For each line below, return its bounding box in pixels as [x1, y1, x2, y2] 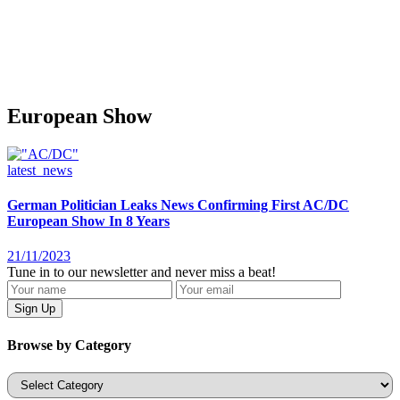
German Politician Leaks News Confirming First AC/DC [7, 197, 349, 213]
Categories [6, 371, 66, 387]
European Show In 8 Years [7, 213, 170, 229]
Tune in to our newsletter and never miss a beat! [7, 264, 276, 280]
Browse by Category [7, 337, 131, 353]
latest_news [7, 162, 72, 178]
